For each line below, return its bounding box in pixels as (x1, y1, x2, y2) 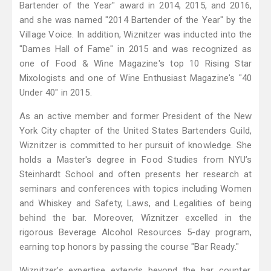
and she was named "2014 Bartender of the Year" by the (19, 15, 252, 26)
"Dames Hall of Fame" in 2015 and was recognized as (19, 44, 252, 55)
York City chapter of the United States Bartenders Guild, (19, 125, 252, 137)
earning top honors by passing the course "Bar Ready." (19, 241, 239, 253)
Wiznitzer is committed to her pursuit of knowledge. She (19, 140, 252, 151)
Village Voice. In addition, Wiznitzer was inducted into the (19, 29, 252, 41)
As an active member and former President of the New (19, 111, 252, 122)
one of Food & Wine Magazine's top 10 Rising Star (19, 58, 252, 70)
